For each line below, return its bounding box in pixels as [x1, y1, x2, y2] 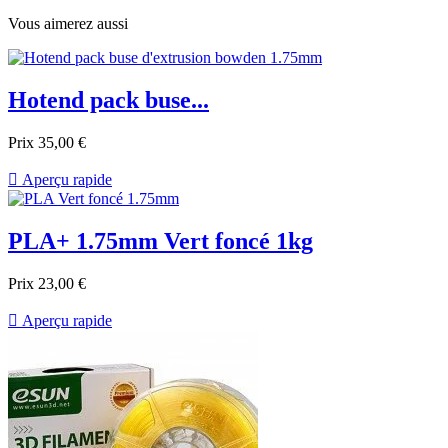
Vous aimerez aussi [8, 15, 128, 33]
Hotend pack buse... [8, 87, 209, 114]
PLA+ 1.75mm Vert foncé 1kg [8, 228, 313, 255]
